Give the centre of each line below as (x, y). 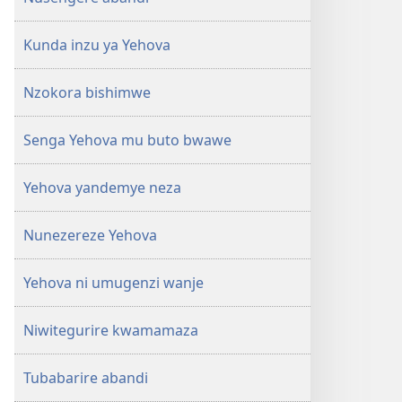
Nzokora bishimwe (87, 92)
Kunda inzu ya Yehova (97, 45)
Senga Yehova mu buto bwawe (127, 140)
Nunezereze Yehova (90, 235)
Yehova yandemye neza (102, 188)
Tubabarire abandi (86, 378)
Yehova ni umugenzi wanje (114, 283)
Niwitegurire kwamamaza (111, 330)
